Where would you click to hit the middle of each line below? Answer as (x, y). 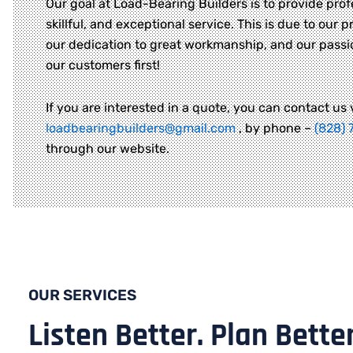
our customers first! (103, 65)
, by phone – (275, 128)
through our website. (108, 149)
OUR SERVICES (82, 295)
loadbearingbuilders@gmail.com (141, 128)
